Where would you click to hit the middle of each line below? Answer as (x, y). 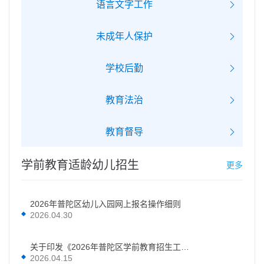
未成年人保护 (124, 37)
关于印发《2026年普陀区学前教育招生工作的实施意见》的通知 (185, 247)
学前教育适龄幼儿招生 (80, 165)
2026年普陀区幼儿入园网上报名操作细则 (105, 204)
